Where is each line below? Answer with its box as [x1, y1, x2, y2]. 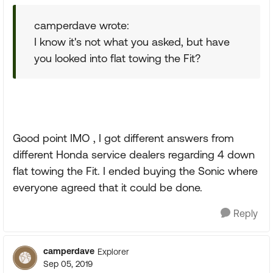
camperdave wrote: [34, 19, 129, 32]
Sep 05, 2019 [43, 259, 93, 269]
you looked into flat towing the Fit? [34, 52, 200, 65]
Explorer [97, 246, 129, 257]
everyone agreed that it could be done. [13, 181, 202, 194]
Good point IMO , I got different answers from [13, 132, 234, 144]
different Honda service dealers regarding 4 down [13, 148, 255, 161]
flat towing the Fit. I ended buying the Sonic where [13, 165, 258, 177]
